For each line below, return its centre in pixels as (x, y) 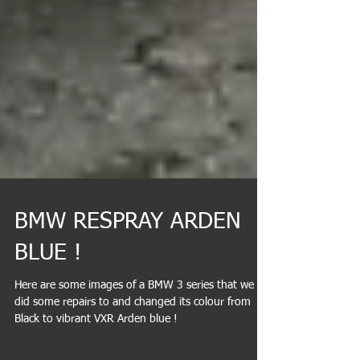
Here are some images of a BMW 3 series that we (134, 324)
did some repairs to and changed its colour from (133, 341)
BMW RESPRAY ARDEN (128, 260)
